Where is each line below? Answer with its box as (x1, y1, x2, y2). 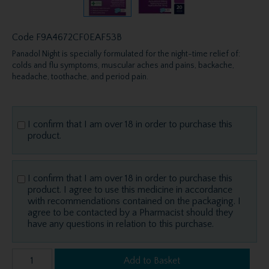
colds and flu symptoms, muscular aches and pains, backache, (11, 60, 234, 70)
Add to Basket (124, 255, 181, 266)
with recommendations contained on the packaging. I (28, 195, 241, 207)
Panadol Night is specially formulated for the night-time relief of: (11, 49, 240, 59)
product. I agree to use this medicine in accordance (28, 184, 232, 195)
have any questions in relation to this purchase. (28, 218, 214, 229)
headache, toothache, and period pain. (11, 71, 148, 82)
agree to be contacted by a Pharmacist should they (28, 207, 233, 218)
